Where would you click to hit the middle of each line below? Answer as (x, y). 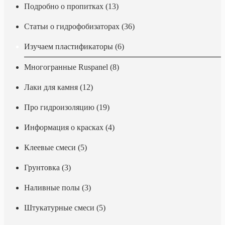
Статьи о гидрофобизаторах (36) (79, 26)
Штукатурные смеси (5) (65, 208)
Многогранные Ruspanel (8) (72, 67)
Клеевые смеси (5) (55, 147)
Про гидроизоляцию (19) (67, 107)
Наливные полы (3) (58, 188)
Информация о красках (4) (69, 127)
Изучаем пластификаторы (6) (74, 46)
